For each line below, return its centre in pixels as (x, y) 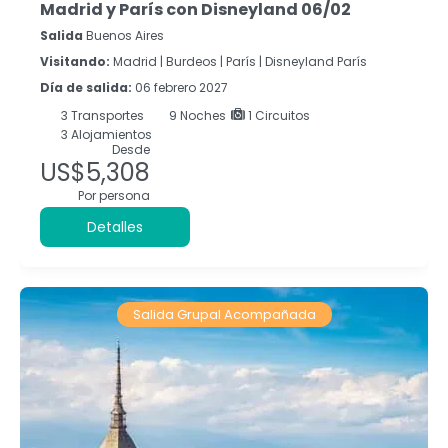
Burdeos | (194, 61)
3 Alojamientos (104, 134)
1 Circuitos (277, 115)
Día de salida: (87, 87)
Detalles (115, 226)
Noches (203, 115)
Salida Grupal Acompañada (224, 314)
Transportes (107, 115)
